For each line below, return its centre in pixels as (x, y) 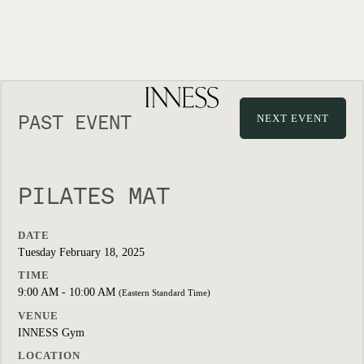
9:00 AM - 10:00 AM (68, 292)
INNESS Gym (51, 333)
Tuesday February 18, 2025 (81, 252)
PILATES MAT (94, 196)
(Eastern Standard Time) (165, 292)
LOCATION (49, 355)
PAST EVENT (75, 123)
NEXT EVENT (293, 118)
